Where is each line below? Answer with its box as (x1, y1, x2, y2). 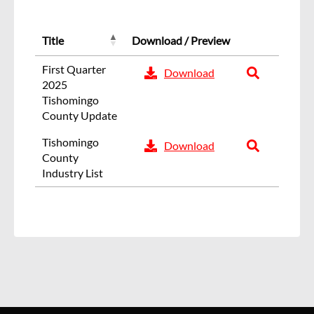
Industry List (42, 165, 103, 179)
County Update (42, 108, 117, 122)
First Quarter (42, 62, 106, 76)
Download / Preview (132, 33, 230, 47)
